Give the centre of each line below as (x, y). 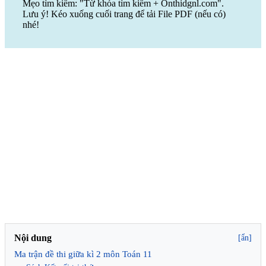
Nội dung (33, 237)
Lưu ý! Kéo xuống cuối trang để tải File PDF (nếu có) (124, 14)
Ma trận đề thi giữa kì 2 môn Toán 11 (83, 254)
